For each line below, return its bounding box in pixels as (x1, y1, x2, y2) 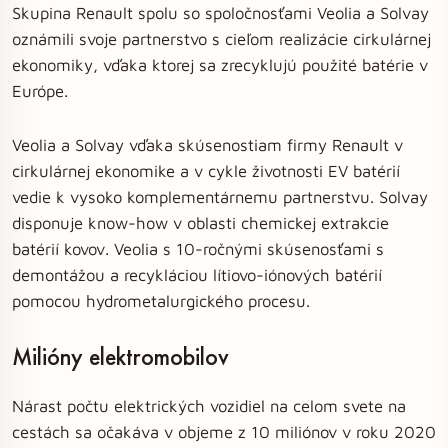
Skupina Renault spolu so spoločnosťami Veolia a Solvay (12, 3, 429, 22)
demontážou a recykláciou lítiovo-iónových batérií (12, 265, 382, 284)
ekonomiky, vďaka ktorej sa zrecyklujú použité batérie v (12, 55, 428, 74)
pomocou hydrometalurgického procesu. (12, 291, 310, 310)
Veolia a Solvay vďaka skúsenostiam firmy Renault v (12, 135, 403, 154)
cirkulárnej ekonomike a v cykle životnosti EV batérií (12, 161, 400, 180)
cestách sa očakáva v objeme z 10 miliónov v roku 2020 (12, 422, 436, 441)
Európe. (12, 81, 68, 100)
